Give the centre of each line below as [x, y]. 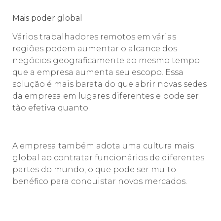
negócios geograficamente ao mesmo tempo [106, 61]
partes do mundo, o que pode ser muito [94, 170]
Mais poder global [47, 18]
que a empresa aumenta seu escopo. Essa [98, 73]
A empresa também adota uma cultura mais [103, 146]
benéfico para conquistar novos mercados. [100, 182]
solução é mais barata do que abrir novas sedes [110, 84]
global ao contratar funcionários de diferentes [108, 158]
